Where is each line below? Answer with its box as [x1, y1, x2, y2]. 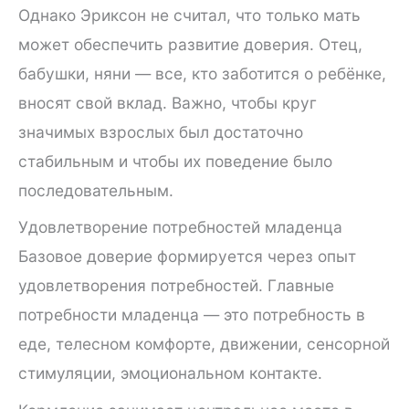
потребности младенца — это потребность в [18, 305, 365, 325]
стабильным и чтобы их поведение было [18, 151, 332, 171]
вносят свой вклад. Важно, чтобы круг [18, 92, 317, 112]
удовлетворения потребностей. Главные [18, 276, 334, 296]
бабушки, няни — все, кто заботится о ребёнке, [18, 63, 386, 83]
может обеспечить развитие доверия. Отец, [18, 34, 362, 54]
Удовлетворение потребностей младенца [18, 217, 342, 237]
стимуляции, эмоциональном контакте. [18, 363, 322, 383]
